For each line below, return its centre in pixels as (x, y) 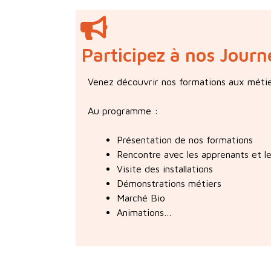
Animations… (145, 212)
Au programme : (123, 110)
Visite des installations (165, 168)
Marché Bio (141, 198)
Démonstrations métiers (169, 183)
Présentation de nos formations (185, 139)
